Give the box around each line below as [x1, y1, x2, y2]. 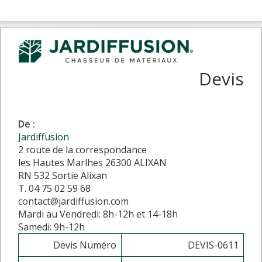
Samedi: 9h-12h [18, 220, 85, 233]
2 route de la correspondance [18, 143, 147, 156]
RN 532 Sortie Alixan [18, 168, 107, 182]
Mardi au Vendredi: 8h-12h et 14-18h [18, 207, 178, 220]
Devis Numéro [53, 238, 116, 251]
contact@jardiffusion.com [18, 194, 129, 208]
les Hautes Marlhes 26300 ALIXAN [18, 156, 167, 169]
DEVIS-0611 [188, 238, 239, 251]
